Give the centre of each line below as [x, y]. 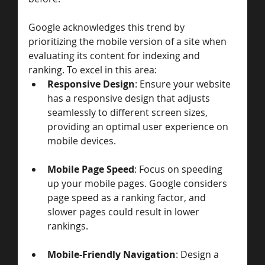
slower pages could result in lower [125, 211]
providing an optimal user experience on [139, 126]
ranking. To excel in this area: [93, 70]
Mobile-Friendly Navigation [112, 254]
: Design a [198, 254]
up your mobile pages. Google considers [138, 183]
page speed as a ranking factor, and [128, 197]
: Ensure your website [184, 84]
